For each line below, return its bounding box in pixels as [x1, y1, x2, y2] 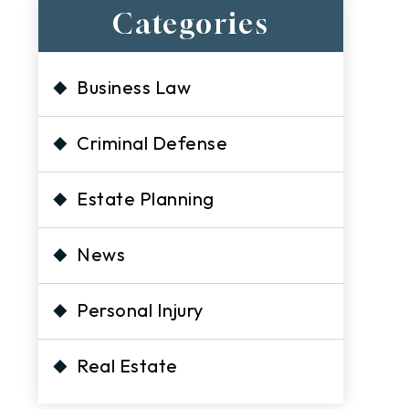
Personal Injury [77, 299, 204, 321]
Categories [112, 7, 270, 40]
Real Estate [77, 354, 178, 377]
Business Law [77, 76, 192, 99]
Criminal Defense [77, 131, 228, 154]
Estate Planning [77, 187, 215, 210]
